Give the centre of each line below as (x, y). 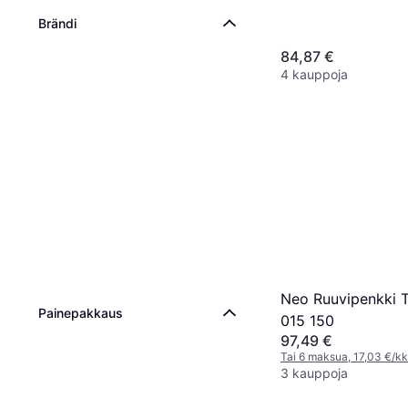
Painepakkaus (81, 313)
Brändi (57, 23)
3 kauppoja (314, 372)
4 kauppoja (314, 75)
